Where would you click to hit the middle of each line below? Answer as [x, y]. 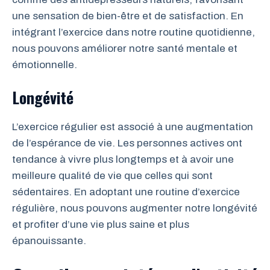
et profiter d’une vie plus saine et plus [101, 225]
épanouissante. [49, 241]
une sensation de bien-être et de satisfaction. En [128, 16]
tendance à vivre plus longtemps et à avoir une [123, 160]
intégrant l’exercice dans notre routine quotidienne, [133, 32]
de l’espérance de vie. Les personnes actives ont [127, 143]
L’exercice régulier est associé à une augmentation [133, 127]
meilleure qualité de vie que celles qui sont [112, 176]
